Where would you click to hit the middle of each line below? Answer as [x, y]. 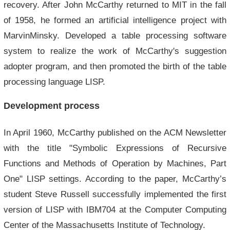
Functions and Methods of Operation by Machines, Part [115, 163]
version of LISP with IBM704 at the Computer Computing [115, 209]
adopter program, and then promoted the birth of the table [115, 66]
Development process [51, 106]
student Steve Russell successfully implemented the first [115, 194]
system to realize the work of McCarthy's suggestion [115, 51]
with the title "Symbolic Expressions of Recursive [115, 148]
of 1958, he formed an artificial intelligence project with [115, 20]
